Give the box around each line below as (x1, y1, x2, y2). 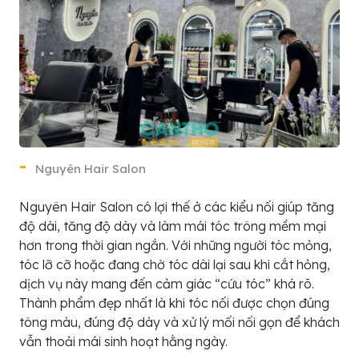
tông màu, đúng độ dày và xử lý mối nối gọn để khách (19, 313, 340, 330)
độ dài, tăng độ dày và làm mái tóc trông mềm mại (19, 217, 326, 234)
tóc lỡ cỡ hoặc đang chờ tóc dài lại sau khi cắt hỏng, (19, 256, 330, 272)
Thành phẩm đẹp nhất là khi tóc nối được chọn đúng (19, 294, 329, 311)
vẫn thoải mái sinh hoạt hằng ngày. (19, 333, 228, 349)
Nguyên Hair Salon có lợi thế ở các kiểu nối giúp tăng (19, 198, 334, 215)
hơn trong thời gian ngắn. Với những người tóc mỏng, (19, 236, 332, 253)
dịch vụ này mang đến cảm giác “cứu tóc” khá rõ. (19, 275, 314, 292)
